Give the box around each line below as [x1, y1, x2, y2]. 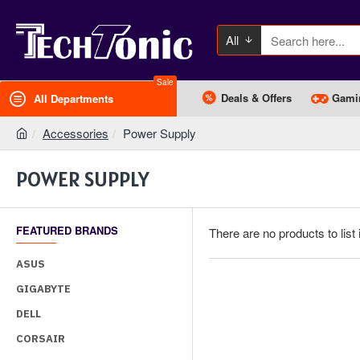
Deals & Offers [221, 89, 292, 105]
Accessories [43, 125, 108, 141]
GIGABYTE [16, 282, 71, 296]
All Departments [34, 91, 113, 106]
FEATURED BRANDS [16, 223, 118, 238]
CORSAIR [16, 332, 65, 346]
